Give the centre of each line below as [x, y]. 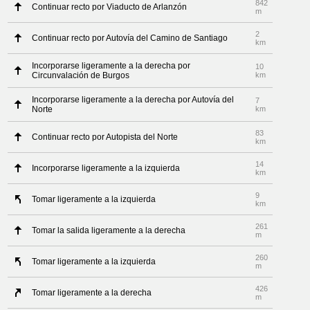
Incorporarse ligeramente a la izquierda [106, 168]
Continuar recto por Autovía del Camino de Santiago [130, 38]
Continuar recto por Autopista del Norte [105, 137]
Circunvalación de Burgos [81, 75]
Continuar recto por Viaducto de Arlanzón [110, 7]
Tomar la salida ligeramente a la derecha [109, 230]
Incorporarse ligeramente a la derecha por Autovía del [133, 100]
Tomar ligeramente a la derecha [92, 293]
